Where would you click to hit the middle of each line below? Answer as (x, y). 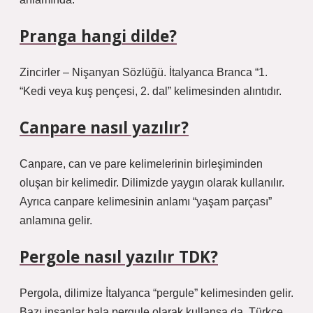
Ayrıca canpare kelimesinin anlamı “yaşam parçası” (146, 202)
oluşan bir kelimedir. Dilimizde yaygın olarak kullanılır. (152, 183)
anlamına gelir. (56, 220)
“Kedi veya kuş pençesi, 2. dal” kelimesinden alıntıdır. (151, 91)
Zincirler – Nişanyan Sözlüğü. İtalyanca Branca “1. (144, 72)
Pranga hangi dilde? (98, 36)
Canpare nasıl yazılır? (104, 128)
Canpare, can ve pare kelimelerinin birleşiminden (141, 164)
